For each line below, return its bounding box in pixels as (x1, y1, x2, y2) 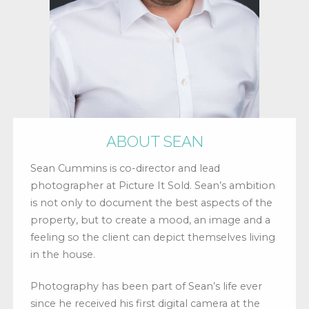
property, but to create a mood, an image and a (30, 213, 270, 226)
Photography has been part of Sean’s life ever (30, 279, 262, 292)
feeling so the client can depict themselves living (30, 230, 275, 243)
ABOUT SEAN (106, 132, 203, 150)
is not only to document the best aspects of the (30, 196, 272, 209)
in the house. (30, 248, 95, 261)
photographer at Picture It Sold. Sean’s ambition (30, 179, 275, 192)
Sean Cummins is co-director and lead (30, 161, 220, 175)
